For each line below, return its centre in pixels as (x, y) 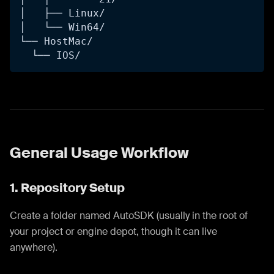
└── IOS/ (50, 55)
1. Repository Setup (67, 187)
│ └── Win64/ (62, 27)
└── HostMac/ (56, 41)
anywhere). (34, 247)
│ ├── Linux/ (62, 13)
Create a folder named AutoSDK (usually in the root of (129, 215)
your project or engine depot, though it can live (113, 231)
